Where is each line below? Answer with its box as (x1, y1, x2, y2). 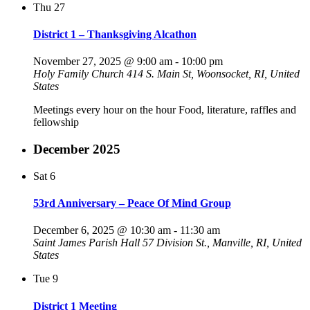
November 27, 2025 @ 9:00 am (33, 55, 172, 68)
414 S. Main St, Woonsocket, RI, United (127, 68, 300, 80)
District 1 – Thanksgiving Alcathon (33, 28, 197, 41)
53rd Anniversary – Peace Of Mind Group (33, 197, 231, 209)
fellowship (33, 116, 79, 129)
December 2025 (33, 142, 120, 156)
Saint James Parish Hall (33, 237, 143, 249)
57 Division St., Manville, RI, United (143, 237, 302, 249)
